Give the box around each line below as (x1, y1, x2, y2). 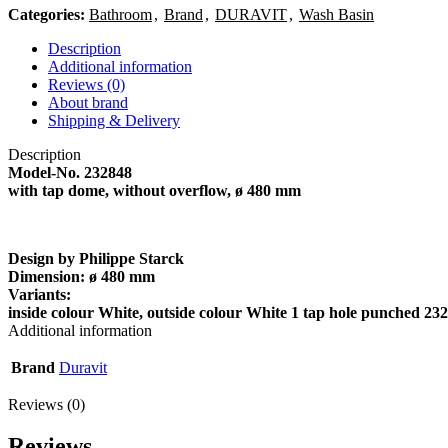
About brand (48, 93, 128, 111)
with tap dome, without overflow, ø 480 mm (8, 181, 301, 199)
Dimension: (8, 267, 89, 285)
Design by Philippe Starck (8, 249, 184, 267)
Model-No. (8, 163, 84, 181)
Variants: (8, 285, 71, 303)
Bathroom (89, 5, 152, 23)
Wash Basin (299, 5, 374, 23)
